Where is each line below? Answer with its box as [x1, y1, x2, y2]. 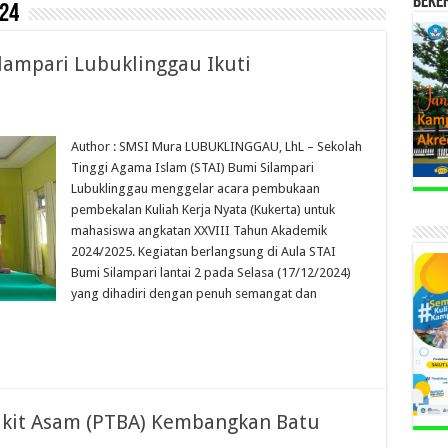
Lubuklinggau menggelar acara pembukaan [70, 181, 320, 196]
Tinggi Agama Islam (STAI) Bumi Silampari [70, 160, 314, 175]
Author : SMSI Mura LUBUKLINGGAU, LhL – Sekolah [70, 139, 362, 154]
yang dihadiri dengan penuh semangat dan [70, 286, 317, 301]
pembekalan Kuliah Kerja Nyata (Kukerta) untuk [70, 202, 335, 217]
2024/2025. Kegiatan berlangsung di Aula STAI [70, 244, 336, 259]
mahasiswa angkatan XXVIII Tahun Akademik [70, 223, 327, 238]
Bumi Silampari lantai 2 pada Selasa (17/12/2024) [70, 265, 351, 280]
